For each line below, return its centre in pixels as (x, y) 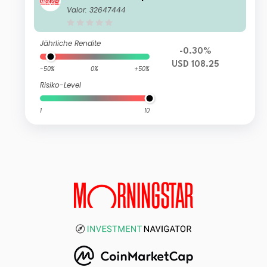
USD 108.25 (195, 65)
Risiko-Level (61, 85)
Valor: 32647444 (97, 10)
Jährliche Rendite (71, 44)
